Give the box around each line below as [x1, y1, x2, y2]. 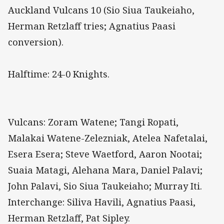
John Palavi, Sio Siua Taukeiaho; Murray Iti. [8, 180, 202, 192]
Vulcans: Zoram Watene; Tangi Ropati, [8, 116, 178, 128]
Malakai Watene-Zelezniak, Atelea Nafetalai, [8, 132, 207, 144]
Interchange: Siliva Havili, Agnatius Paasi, [8, 196, 195, 208]
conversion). [8, 36, 63, 48]
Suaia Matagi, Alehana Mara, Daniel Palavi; [8, 164, 202, 176]
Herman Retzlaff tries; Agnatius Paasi [8, 20, 175, 32]
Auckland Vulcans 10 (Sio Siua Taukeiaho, [8, 4, 194, 16]
